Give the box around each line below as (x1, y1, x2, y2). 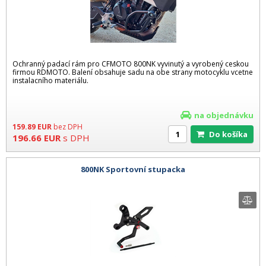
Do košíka (215, 128, 248, 140)
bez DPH (53, 121, 83, 132)
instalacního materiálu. (12, 75, 88, 85)
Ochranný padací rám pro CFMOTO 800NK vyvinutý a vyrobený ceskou (12, 58, 249, 69)
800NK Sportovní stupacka (81, 163, 185, 175)
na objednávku (194, 109, 254, 121)
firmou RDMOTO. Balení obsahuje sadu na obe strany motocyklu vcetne (12, 66, 253, 77)
